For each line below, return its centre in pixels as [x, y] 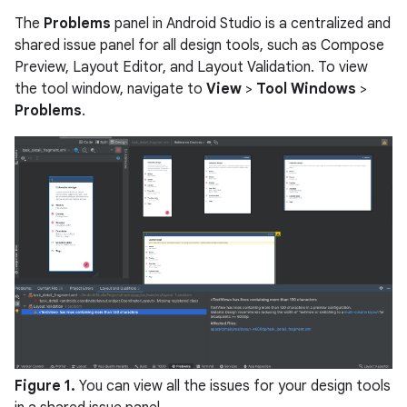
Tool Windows [306, 89]
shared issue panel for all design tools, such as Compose [199, 45]
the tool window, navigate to [110, 89]
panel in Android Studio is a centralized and [251, 24]
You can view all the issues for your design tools [233, 387]
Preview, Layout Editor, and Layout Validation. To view [191, 67]
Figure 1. [45, 387]
